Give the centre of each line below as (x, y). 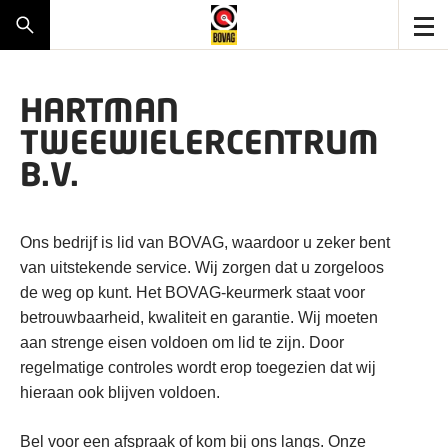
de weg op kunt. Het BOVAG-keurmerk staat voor (192, 292)
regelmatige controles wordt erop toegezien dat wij (198, 367)
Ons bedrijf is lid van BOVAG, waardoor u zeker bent (205, 242)
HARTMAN (99, 109)
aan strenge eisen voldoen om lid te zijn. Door (182, 342)
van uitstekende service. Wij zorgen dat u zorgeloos (202, 267)
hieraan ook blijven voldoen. (120, 392)
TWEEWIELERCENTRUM (199, 141)
